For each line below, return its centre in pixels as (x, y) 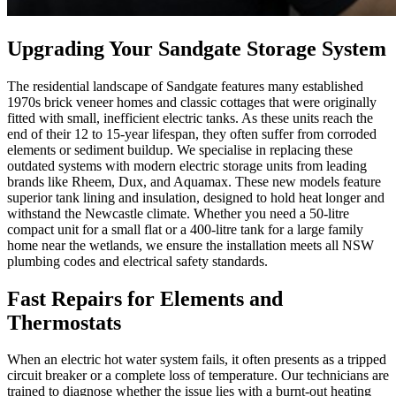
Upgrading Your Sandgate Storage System (197, 48)
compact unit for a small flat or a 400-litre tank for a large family (185, 229)
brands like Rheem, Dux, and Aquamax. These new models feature (194, 181)
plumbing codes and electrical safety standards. (137, 261)
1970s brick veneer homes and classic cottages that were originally (192, 102)
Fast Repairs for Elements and (145, 298)
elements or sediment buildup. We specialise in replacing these (180, 149)
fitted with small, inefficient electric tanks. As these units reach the (190, 118)
